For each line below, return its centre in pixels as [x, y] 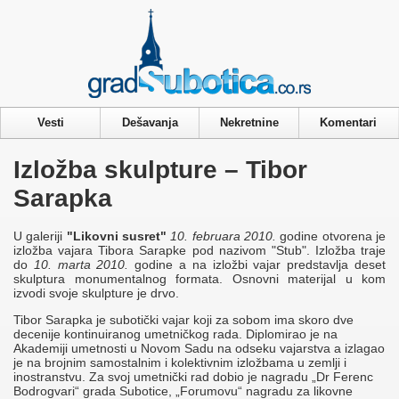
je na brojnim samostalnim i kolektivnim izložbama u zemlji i [180, 363]
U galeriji [40, 236]
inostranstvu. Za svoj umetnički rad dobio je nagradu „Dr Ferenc [193, 377]
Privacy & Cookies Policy [199, 11]
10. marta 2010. [81, 265]
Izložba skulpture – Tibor [160, 169]
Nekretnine [249, 122]
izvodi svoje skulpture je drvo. [96, 293]
